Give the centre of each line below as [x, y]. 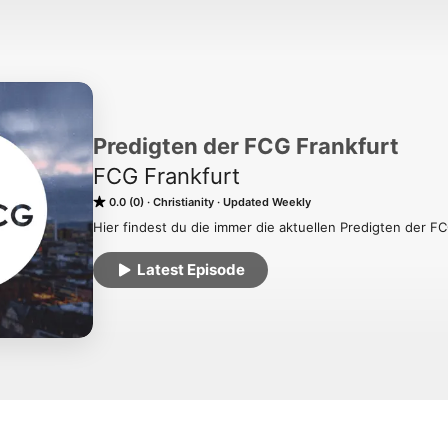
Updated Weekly [267, 201]
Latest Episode [191, 269]
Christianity [183, 201]
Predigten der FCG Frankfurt [246, 145]
